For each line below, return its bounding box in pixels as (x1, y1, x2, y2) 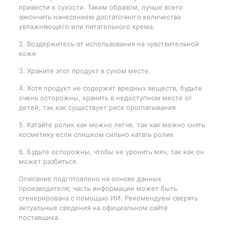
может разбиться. (18, 157, 78, 165)
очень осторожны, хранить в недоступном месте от (18, 93, 192, 102)
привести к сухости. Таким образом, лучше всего (18, 3, 183, 11)
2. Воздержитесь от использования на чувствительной (18, 39, 199, 48)
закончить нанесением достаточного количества (18, 12, 181, 21)
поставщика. (18, 213, 60, 221)
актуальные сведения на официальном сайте (18, 203, 168, 212)
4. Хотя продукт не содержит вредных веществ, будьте (18, 83, 202, 92)
